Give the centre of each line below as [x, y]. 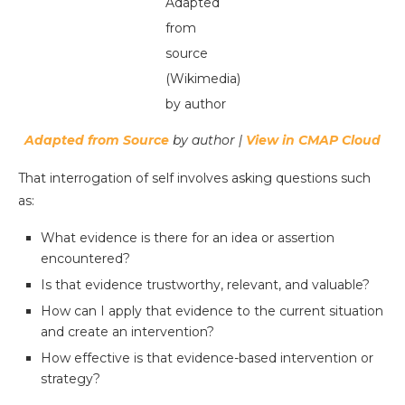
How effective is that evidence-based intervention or [207, 358]
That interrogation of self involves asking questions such [194, 179]
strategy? [71, 379]
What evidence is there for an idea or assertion [188, 238]
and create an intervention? [127, 332]
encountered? [85, 259]
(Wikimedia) [202, 79]
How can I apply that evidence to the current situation [212, 311]
